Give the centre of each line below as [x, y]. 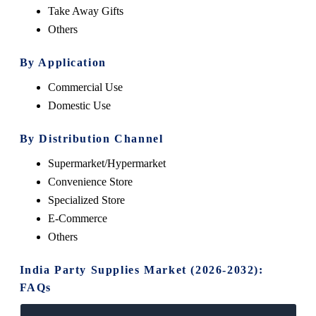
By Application [63, 62]
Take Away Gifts [85, 11]
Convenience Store [90, 181]
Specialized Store [86, 200]
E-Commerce [77, 218]
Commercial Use [85, 87]
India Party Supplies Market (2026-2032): [141, 269]
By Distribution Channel [91, 138]
